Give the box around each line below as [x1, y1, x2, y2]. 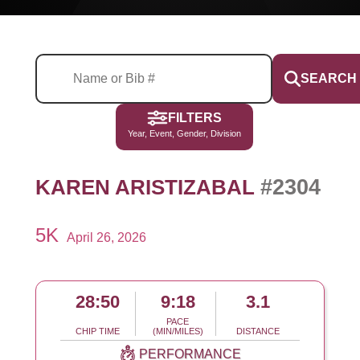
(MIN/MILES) [152, 326, 203, 337]
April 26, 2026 [66, 231, 146, 245]
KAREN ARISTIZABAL [35, 175, 260, 198]
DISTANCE [236, 326, 280, 337]
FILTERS [167, 111, 222, 125]
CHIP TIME [75, 326, 120, 337]
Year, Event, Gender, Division [127, 129, 241, 139]
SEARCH [300, 72, 357, 86]
